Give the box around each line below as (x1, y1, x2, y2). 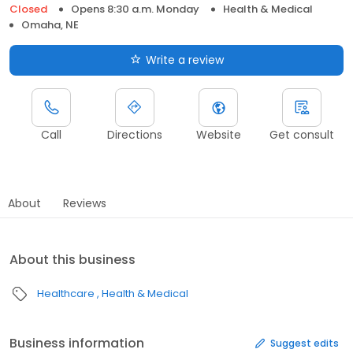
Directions (107, 127, 162, 143)
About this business (9, 251, 136, 269)
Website (195, 127, 241, 143)
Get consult (269, 127, 334, 143)
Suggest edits (270, 336, 339, 350)
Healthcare (37, 286, 95, 302)
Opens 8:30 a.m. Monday (71, 2, 199, 17)
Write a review (145, 52, 224, 69)
